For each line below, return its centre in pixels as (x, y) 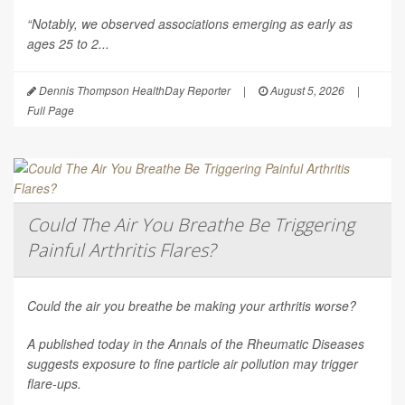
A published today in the (98, 344)
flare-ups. (54, 384)
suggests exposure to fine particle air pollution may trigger (193, 364)
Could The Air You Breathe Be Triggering (191, 225)
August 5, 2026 (306, 90)
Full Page (51, 110)
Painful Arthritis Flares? (121, 250)
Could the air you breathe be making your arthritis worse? (192, 306)
